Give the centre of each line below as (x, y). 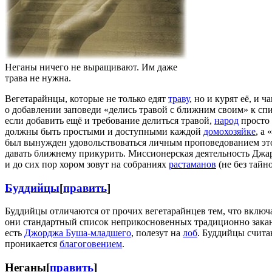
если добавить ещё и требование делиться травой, (110, 121)
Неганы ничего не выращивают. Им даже (91, 67)
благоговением (91, 244)
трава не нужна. (38, 78)
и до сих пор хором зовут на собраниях (87, 165)
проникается (32, 244)
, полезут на (157, 233)
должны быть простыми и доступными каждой (104, 132)
